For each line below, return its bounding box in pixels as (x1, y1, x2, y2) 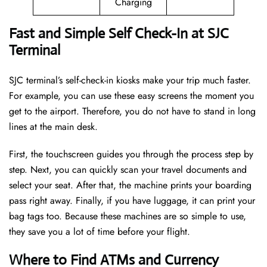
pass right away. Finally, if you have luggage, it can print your (9, 194, 255, 208)
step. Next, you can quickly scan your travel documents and (9, 163, 247, 177)
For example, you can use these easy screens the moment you (9, 89, 254, 103)
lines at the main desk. (9, 120, 101, 134)
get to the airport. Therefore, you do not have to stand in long (9, 104, 256, 119)
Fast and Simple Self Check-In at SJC (9, 24, 229, 43)
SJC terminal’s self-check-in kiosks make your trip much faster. (9, 73, 251, 88)
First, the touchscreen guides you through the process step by (9, 147, 253, 162)
